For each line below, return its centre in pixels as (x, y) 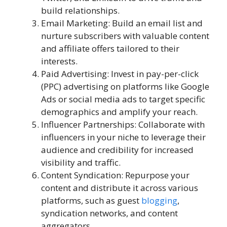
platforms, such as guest (91, 200)
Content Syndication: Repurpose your (115, 175)
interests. (59, 61)
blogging (159, 200)
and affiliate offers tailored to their (110, 48)
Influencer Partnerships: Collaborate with (123, 124)
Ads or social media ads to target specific (123, 99)
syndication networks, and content (109, 213)
